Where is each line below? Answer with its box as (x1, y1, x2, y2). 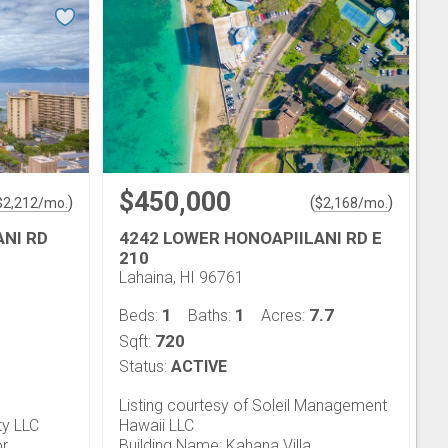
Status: (119, 357, 167, 376)
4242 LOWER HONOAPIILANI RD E (119, 228, 382, 248)
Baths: (188, 306, 235, 325)
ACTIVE (171, 357, 227, 376)
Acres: (261, 306, 309, 325)
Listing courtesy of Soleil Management (119, 396, 387, 415)
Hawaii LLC (119, 416, 194, 435)
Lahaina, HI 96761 (119, 268, 244, 287)
